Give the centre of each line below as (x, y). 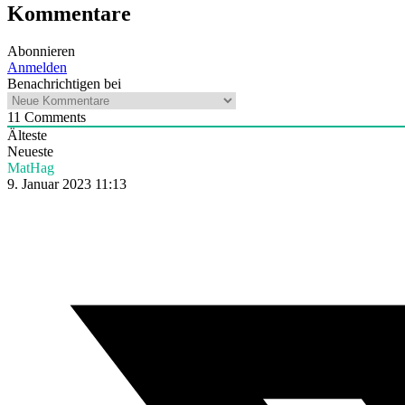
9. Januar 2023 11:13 (67, 184)
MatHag (31, 168)
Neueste (30, 152)
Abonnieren (41, 52)
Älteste (27, 136)
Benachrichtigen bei (64, 84)
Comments (53, 118)
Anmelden (37, 68)
